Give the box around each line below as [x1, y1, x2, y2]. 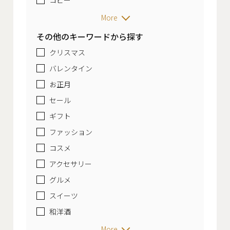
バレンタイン [49, 63, 92, 73]
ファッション [49, 126, 92, 137]
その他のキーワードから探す [36, 30, 143, 43]
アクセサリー [49, 158, 92, 169]
